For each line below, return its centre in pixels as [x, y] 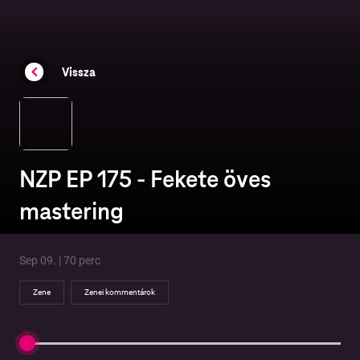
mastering [72, 212]
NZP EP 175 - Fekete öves [145, 180]
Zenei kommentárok [120, 292]
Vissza [79, 72]
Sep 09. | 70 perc [60, 261]
